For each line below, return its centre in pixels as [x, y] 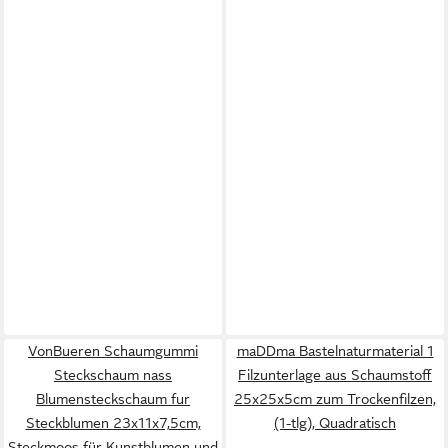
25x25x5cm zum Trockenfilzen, [335, 399]
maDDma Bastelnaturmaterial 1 [335, 351]
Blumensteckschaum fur [113, 399]
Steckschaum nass [113, 375]
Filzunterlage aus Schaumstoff [335, 375]
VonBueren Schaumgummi [113, 351]
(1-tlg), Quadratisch [335, 423]
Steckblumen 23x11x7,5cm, [113, 423]
